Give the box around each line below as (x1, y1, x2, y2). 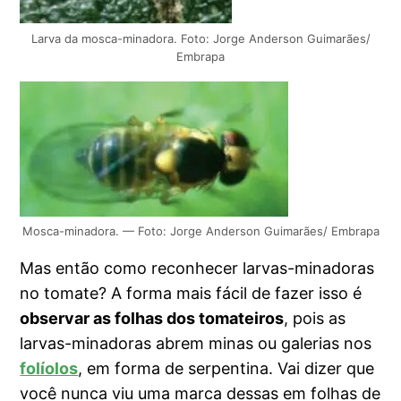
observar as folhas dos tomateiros (20, 309, 285, 328)
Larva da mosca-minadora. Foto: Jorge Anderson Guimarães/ (30, 30, 371, 46)
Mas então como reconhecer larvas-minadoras (20, 259, 375, 278)
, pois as (284, 309, 346, 328)
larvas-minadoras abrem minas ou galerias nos (20, 334, 372, 354)
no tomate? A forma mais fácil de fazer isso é (20, 284, 363, 303)
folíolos (20, 359, 79, 379)
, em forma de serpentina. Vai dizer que (78, 359, 375, 379)
